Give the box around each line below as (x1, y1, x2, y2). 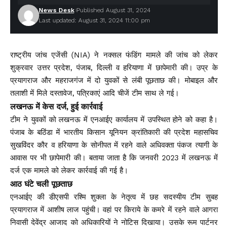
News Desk (38, 7, 74, 14)
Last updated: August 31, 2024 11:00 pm (38, 17, 150, 24)
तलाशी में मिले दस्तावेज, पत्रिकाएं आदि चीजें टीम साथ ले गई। (10, 89, 179, 98)
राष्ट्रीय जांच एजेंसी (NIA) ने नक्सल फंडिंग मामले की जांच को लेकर (10, 50, 218, 60)
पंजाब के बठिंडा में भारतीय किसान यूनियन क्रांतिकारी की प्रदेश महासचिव (10, 128, 218, 137)
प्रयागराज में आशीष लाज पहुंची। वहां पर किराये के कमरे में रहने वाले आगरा (10, 205, 218, 214)
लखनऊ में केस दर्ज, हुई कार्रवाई (10, 102, 102, 111)
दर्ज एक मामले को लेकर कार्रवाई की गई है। (10, 166, 128, 175)
